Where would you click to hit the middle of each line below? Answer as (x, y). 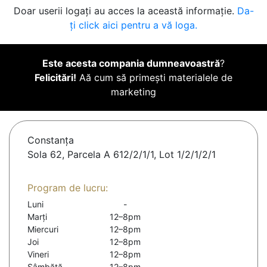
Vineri (38, 254)
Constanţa (51, 140)
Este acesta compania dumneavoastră (131, 63)
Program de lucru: (68, 188)
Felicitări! (55, 78)
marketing (133, 92)
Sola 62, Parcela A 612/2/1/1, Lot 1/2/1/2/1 (122, 155)
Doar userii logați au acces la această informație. (125, 11)
